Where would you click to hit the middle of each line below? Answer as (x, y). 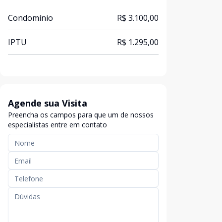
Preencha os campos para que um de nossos (81, 115)
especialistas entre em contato (57, 125)
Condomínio (30, 18)
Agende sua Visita (48, 103)
